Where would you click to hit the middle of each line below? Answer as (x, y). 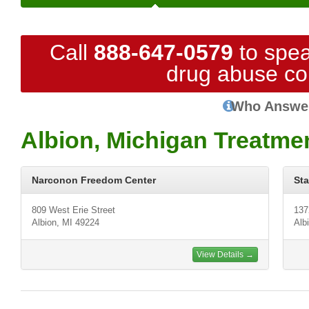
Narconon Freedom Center (94, 180)
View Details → (225, 255)
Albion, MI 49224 (66, 222)
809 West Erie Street (73, 210)
